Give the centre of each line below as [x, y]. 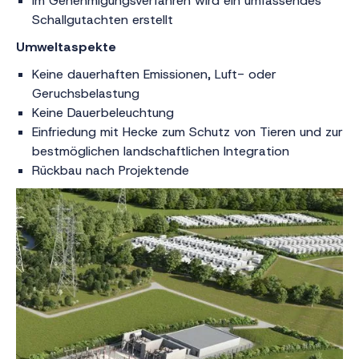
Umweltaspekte [66, 47]
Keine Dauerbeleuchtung [105, 113]
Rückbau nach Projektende [113, 170]
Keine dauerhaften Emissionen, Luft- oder [154, 74]
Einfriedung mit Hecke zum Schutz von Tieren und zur [188, 132]
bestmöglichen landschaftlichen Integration [163, 151]
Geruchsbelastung [86, 93]
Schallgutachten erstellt [105, 20]
